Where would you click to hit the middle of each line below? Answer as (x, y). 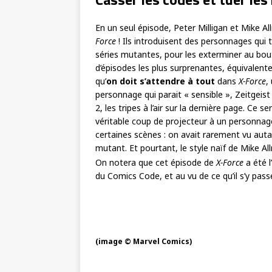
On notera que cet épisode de (156, 162)
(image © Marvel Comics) (144, 241)
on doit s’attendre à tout (161, 81)
